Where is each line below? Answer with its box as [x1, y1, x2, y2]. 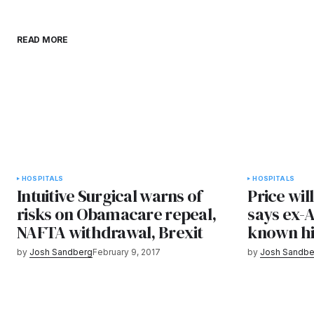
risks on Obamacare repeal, [17, 203, 217, 226]
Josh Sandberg [29, 247, 93, 258]
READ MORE [17, 34, 68, 46]
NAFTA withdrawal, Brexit [17, 221, 203, 245]
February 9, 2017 [93, 247, 161, 258]
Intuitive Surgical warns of [17, 184, 203, 208]
